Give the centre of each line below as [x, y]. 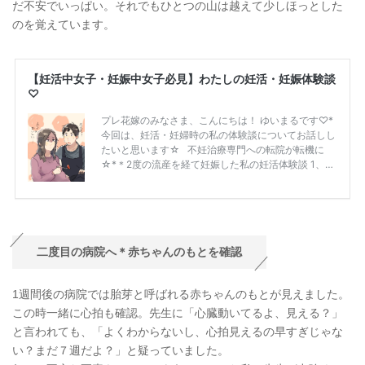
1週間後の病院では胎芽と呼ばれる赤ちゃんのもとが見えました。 [181, 294]
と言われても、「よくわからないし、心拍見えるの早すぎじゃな [178, 331]
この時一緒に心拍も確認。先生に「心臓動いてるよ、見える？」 [178, 312]
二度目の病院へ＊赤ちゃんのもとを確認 [139, 251]
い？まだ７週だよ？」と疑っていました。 [121, 350]
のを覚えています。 [64, 24]
